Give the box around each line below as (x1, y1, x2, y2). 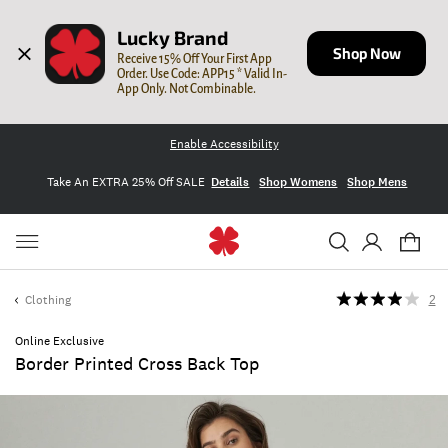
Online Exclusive (15, 333, 104, 349)
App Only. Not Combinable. (117, 81, 257, 96)
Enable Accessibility (169, 136, 279, 152)
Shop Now (332, 38, 401, 68)
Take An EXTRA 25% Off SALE (46, 173, 205, 190)
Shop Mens (347, 173, 408, 190)
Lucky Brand (117, 26, 229, 50)
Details (211, 173, 250, 190)
